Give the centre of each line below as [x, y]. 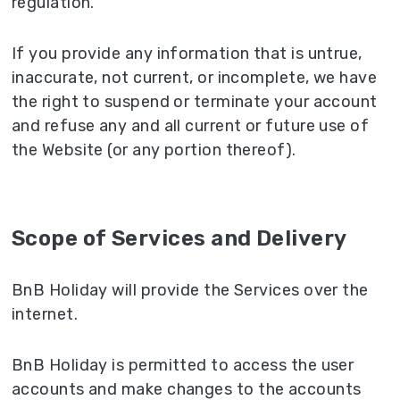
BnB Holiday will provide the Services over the [190, 290]
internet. [45, 314]
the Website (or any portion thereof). [154, 150]
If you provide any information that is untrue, [187, 53]
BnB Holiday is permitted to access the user [183, 365]
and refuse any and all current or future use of [191, 125]
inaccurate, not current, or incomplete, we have [195, 77]
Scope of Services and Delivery [179, 238]
